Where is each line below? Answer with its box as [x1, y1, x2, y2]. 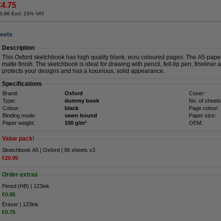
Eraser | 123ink [2, 201, 38, 207]
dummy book [65, 98, 99, 104]
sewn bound [65, 112, 97, 118]
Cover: [189, 90, 205, 96]
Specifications [2, 80, 42, 87]
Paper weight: [2, 120, 35, 126]
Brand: [2, 90, 18, 96]
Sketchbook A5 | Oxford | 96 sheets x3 [2, 147, 95, 153]
